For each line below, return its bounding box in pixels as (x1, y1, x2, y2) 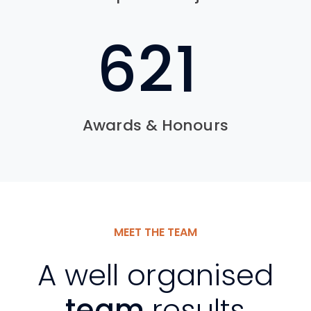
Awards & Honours (83, 115, 228, 137)
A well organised (37, 255, 274, 296)
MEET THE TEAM (114, 224, 197, 241)
